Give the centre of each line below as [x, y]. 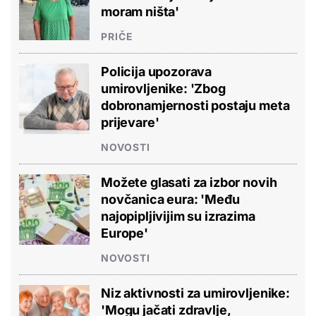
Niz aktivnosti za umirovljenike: [195, 293]
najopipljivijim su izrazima [178, 217]
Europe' [124, 233]
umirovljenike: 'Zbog [163, 89]
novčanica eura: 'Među [170, 200]
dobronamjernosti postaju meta [195, 106]
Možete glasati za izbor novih [189, 183]
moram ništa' [140, 12]
